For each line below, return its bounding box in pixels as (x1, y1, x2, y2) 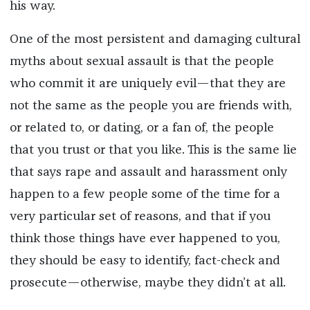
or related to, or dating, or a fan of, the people (9, 122, 274, 135)
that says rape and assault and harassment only (9, 166, 287, 179)
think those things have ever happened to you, (9, 232, 280, 246)
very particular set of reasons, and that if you (9, 210, 271, 224)
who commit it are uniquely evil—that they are (9, 77, 286, 91)
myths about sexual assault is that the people (9, 55, 274, 69)
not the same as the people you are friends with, (9, 100, 292, 113)
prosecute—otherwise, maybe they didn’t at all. (9, 277, 286, 290)
